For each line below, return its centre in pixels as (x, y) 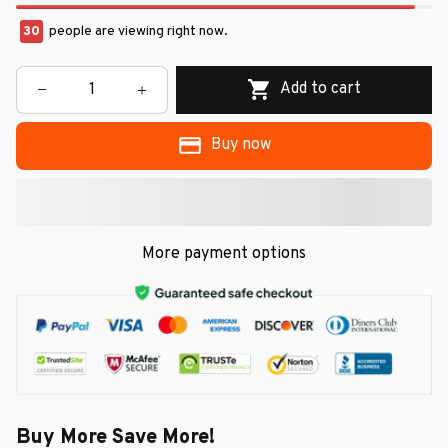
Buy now (240, 145)
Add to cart (321, 89)
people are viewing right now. (137, 31)
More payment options (224, 253)
